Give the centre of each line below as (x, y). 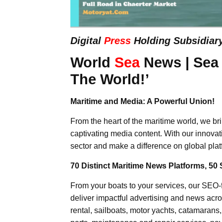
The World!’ (110, 79)
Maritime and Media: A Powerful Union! (142, 101)
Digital (87, 40)
